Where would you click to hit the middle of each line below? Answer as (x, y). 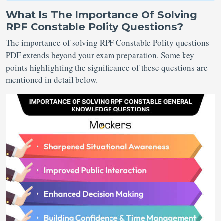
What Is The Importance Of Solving (102, 15)
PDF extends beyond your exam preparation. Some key (100, 55)
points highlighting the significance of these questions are (107, 67)
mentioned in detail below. (53, 80)
